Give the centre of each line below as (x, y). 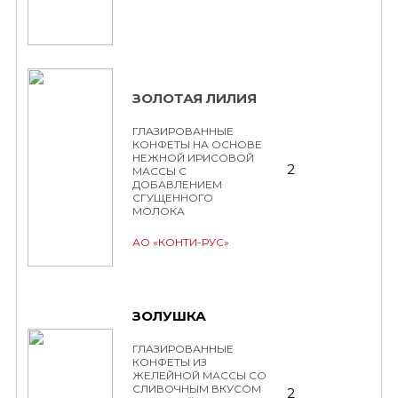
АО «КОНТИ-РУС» (181, 242)
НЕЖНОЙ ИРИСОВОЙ (193, 158)
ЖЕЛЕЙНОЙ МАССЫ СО (199, 375)
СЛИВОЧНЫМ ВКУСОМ (197, 389)
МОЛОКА (159, 211)
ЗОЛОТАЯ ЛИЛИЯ (195, 98)
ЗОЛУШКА (169, 316)
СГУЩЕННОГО (173, 198)
